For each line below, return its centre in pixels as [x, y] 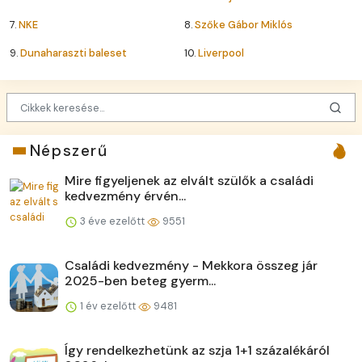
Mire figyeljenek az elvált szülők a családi [189, 181]
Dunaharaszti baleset [74, 53]
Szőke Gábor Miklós [244, 24]
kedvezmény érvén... [125, 196]
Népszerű [69, 151]
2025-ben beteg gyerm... [140, 281]
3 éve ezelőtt [112, 221]
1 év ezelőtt [108, 306]
